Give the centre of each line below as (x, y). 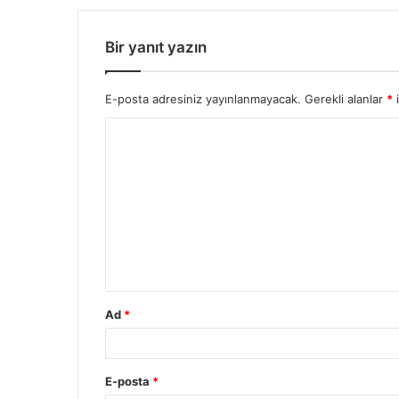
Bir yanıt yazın (156, 47)
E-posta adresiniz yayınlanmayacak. (203, 98)
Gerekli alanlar (346, 98)
